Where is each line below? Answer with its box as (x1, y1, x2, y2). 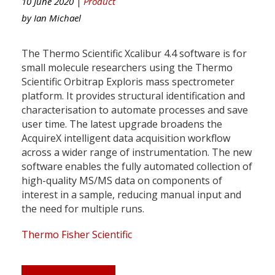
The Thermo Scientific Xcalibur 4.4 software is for (21, 46, 247, 60)
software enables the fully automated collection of (21, 159, 252, 173)
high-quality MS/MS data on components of (21, 173, 222, 187)
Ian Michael (34, 11, 81, 24)
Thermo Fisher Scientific (21, 227, 132, 241)
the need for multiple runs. (21, 201, 144, 215)
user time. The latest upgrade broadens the (21, 117, 222, 131)
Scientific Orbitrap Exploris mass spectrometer (21, 74, 234, 88)
